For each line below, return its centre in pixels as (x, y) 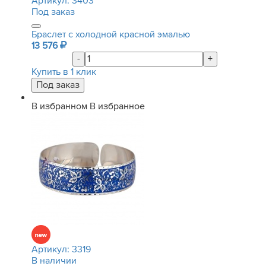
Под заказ (53, 12)
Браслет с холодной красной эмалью (111, 34)
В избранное (117, 106)
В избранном (59, 106)
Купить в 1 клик (64, 72)
